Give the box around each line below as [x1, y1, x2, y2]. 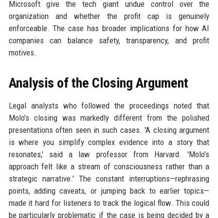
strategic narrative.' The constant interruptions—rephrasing [8, 174, 210, 183]
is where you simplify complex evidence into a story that [8, 137, 210, 147]
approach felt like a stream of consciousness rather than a [8, 162, 210, 171]
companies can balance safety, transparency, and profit [8, 36, 210, 45]
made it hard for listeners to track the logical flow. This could [8, 198, 210, 208]
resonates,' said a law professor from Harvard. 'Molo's [8, 149, 210, 159]
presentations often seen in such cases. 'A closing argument [8, 125, 210, 135]
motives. [8, 48, 36, 57]
